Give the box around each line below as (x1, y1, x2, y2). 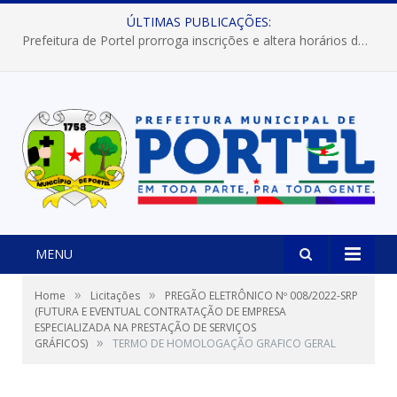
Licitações (90, 288, 140, 304)
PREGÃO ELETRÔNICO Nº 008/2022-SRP (165, 288, 358, 304)
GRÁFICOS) (35, 336, 88, 352)
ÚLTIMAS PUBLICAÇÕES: (126, 13, 271, 30)
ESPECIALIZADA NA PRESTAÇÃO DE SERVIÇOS (35, 320, 256, 336)
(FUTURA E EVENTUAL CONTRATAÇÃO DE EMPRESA (35, 304, 286, 320)
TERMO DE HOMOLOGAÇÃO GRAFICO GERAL (113, 336, 336, 352)
